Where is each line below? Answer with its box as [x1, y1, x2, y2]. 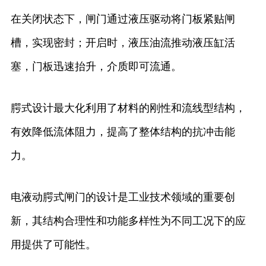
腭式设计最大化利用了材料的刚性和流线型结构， [10, 102, 246, 115]
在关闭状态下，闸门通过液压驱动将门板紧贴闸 [10, 13, 235, 26]
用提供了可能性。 [10, 239, 96, 251]
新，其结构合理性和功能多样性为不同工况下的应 [10, 215, 246, 227]
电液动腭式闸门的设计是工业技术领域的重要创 [10, 191, 235, 204]
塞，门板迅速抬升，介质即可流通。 [10, 61, 182, 73]
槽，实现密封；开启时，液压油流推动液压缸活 [10, 37, 235, 49]
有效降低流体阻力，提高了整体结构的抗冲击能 [10, 126, 235, 138]
